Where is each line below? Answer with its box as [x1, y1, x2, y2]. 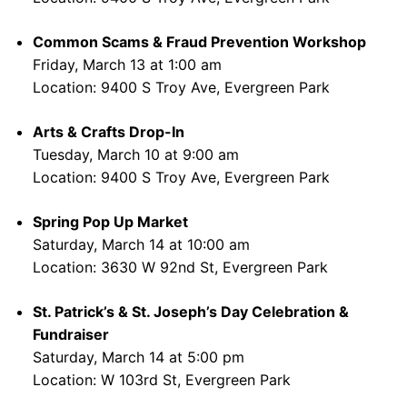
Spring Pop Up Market [33, 213, 188, 232]
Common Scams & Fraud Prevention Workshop [33, 33, 366, 52]
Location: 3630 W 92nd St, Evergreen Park [33, 258, 328, 277]
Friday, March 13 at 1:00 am [33, 55, 222, 74]
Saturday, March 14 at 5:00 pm [33, 348, 244, 367]
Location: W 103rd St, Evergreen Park [33, 371, 291, 390]
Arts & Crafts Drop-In [33, 123, 184, 142]
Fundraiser [33, 325, 109, 344]
